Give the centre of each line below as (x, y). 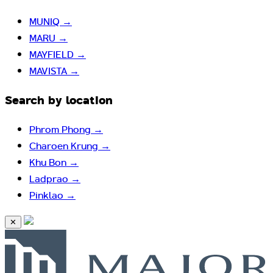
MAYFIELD (53, 54)
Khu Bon (49, 163)
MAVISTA (49, 71)
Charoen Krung (65, 146)
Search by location (59, 100)
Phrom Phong (61, 130)
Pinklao (48, 196)
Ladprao (50, 179)
